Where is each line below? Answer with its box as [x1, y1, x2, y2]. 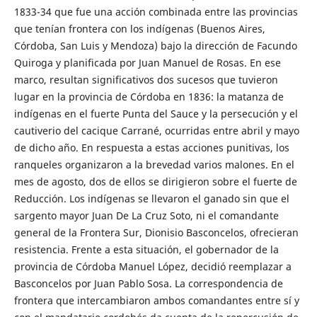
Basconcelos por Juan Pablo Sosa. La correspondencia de [13, 276, 283, 290]
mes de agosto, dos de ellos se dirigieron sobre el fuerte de [13, 174, 297, 188]
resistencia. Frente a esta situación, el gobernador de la [13, 242, 279, 256]
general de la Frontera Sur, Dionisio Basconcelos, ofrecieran [13, 225, 299, 239]
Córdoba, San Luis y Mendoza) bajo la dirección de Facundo [13, 38, 297, 52]
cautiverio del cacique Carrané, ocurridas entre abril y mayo [13, 123, 299, 137]
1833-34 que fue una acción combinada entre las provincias [13, 4, 298, 18]
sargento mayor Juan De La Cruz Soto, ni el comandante [13, 208, 279, 222]
